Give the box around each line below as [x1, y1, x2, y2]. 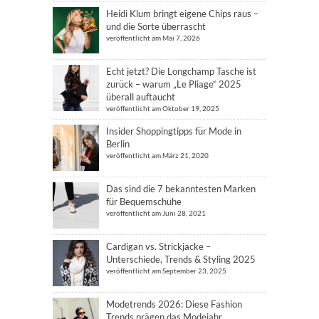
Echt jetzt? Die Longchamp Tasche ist [106, 66, 256, 77]
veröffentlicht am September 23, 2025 [106, 266, 226, 275]
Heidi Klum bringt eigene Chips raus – [106, 8, 258, 19]
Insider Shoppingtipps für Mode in [106, 125, 241, 137]
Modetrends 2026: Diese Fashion [106, 298, 242, 310]
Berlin [106, 138, 130, 150]
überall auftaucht [106, 91, 175, 103]
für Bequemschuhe [106, 196, 182, 207]
